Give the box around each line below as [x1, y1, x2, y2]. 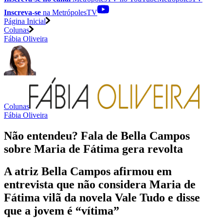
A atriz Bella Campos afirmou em [4, 165, 172, 178]
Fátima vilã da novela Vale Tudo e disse [4, 191, 200, 204]
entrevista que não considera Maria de [4, 178, 196, 191]
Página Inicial [4, 17, 46, 25]
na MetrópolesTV [41, 8, 97, 17]
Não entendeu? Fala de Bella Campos [4, 129, 190, 142]
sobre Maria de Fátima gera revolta [4, 142, 183, 155]
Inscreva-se [4, 8, 41, 17]
